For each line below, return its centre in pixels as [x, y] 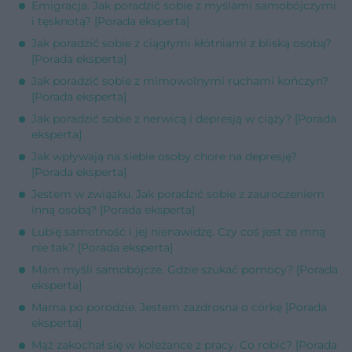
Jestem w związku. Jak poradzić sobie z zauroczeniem [178, 194]
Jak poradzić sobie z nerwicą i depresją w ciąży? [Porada [184, 118]
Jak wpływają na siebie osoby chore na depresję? [164, 156]
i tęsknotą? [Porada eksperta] [110, 21]
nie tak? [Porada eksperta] [102, 247]
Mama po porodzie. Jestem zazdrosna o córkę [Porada [179, 307]
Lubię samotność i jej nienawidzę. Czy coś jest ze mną [178, 231]
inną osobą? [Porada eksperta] [113, 209]
